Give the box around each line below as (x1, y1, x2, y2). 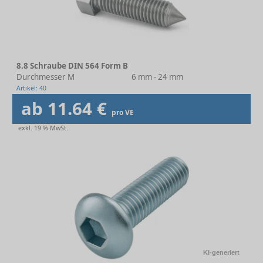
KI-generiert (203, 249, 240, 256)
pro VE (112, 107, 134, 117)
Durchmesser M (16, 72, 75, 82)
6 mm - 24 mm (131, 72, 183, 82)
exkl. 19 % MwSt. (18, 124, 68, 132)
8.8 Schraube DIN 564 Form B (16, 60, 128, 71)
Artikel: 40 (16, 84, 46, 92)
